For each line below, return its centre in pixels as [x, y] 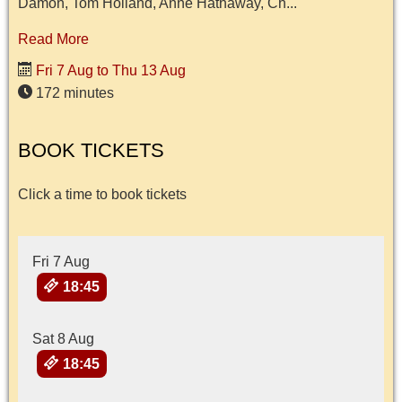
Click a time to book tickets [102, 195]
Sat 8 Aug [63, 338]
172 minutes [73, 93]
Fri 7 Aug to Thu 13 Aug [109, 71]
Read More [53, 39]
